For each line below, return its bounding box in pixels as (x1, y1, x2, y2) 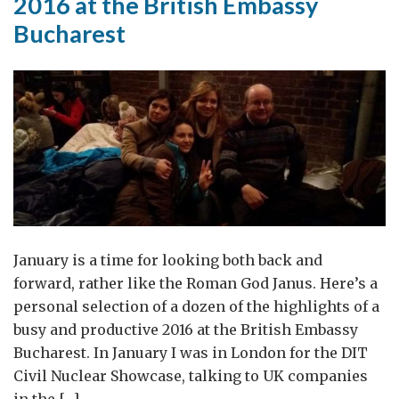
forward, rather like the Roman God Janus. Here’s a (13, 274, 378, 293)
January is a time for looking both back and (13, 251, 322, 270)
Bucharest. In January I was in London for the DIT (13, 344, 368, 362)
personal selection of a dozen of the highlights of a (13, 297, 379, 316)
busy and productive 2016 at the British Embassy (13, 321, 358, 339)
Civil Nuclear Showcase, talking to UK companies (13, 367, 368, 386)
